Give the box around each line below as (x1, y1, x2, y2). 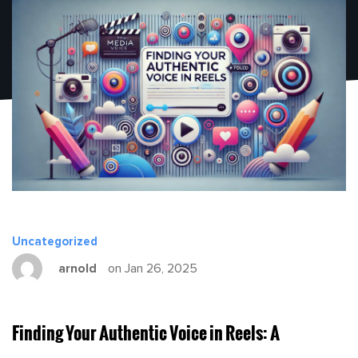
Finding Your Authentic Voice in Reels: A (12, 319, 280, 345)
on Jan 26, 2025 (105, 261, 197, 275)
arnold (58, 261, 97, 275)
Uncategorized (12, 235, 97, 248)
